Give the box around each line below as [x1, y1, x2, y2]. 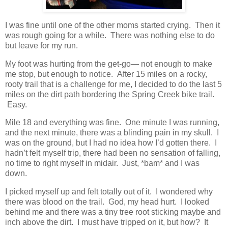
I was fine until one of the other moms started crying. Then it [5, 20, 220, 30]
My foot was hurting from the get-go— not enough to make [5, 59, 212, 68]
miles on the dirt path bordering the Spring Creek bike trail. [5, 90, 214, 99]
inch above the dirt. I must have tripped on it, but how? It [5, 218, 208, 227]
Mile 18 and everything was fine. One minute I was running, [5, 118, 219, 127]
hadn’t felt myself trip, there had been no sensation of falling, [5, 149, 220, 158]
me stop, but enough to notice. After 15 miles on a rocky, [5, 69, 207, 78]
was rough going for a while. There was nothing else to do [5, 31, 215, 40]
